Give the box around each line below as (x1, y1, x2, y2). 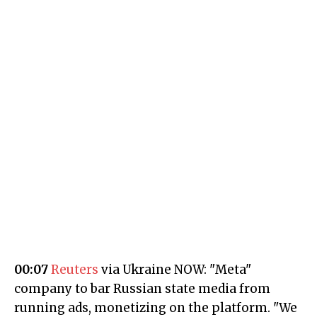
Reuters (51, 262, 98, 278)
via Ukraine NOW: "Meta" (98, 262, 251, 278)
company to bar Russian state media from (14, 281, 270, 297)
